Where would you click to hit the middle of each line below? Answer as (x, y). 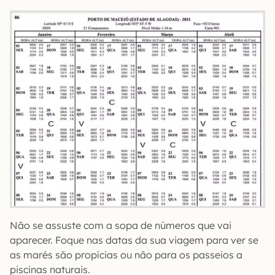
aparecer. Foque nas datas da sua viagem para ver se (134, 240)
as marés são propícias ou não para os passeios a (126, 254)
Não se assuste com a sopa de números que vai (121, 225)
